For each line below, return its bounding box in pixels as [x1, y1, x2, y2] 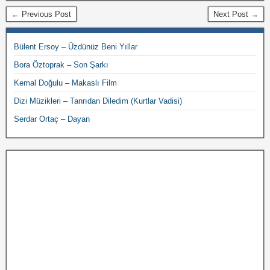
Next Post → [213, 10, 259, 19]
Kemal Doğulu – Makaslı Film [14, 78, 117, 87]
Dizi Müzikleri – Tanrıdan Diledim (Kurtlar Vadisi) [14, 96, 182, 105]
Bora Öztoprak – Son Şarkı [14, 60, 108, 69]
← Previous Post [11, 10, 71, 19]
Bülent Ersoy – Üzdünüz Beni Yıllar [14, 42, 137, 51]
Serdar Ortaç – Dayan [14, 115, 90, 124]
